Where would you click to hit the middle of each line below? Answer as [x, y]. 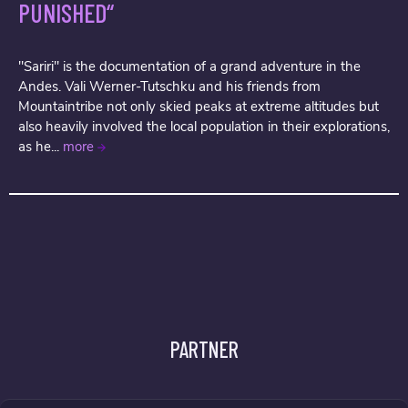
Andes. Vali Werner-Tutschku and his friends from [169, 87]
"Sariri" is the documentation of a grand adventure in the [189, 67]
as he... [41, 147]
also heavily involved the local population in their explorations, [204, 127]
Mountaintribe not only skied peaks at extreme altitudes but [199, 107]
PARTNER [204, 350]
